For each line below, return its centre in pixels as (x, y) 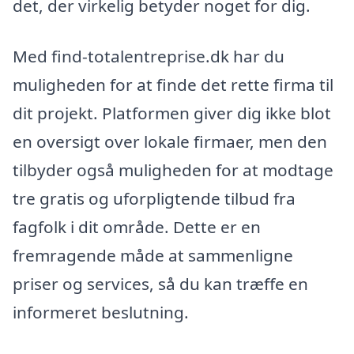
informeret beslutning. (101, 312)
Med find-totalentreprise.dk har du (149, 56)
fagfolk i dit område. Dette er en (137, 226)
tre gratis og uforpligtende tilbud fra (154, 198)
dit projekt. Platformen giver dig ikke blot (172, 113)
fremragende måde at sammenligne (153, 255)
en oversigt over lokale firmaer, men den (170, 141)
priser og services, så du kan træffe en (160, 283)
